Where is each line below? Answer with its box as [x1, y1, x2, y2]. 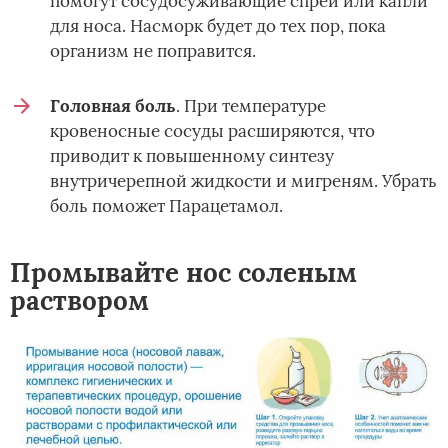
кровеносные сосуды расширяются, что [50, 120, 375, 143]
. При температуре [176, 95, 326, 118]
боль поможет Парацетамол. [50, 195, 283, 218]
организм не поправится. [50, 40, 256, 63]
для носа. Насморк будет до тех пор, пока [50, 15, 386, 38]
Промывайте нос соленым [10, 256, 357, 290]
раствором [10, 284, 149, 318]
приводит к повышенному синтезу [50, 145, 334, 168]
